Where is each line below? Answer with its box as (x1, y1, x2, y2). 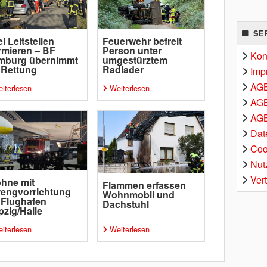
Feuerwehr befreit (102, 34, 182, 48)
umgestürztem (102, 53, 167, 67)
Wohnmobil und (102, 188, 175, 202)
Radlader (102, 63, 144, 77)
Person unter (102, 44, 162, 58)
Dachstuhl (102, 197, 149, 212)
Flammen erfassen (102, 178, 186, 193)
